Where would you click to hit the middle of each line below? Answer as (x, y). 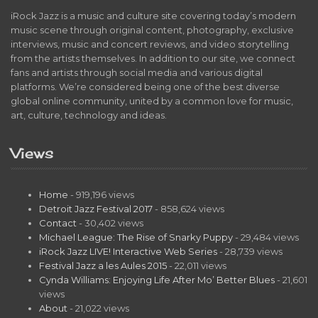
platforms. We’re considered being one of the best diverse (145, 86)
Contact (58, 223)
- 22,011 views (197, 265)
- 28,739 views (250, 251)
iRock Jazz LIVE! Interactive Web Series (128, 251)
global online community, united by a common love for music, (152, 100)
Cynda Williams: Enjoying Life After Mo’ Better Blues (157, 279)
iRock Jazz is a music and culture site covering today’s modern (153, 15)
